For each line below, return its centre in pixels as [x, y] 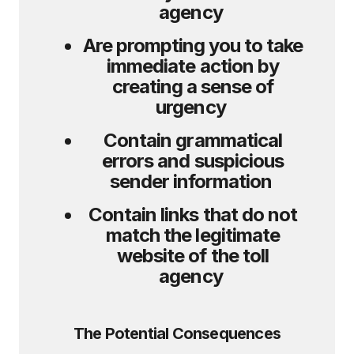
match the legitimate [193, 235]
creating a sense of [193, 87]
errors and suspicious [193, 161]
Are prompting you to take [193, 45]
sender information [193, 181]
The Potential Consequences [177, 333]
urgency [193, 107]
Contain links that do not [193, 215]
